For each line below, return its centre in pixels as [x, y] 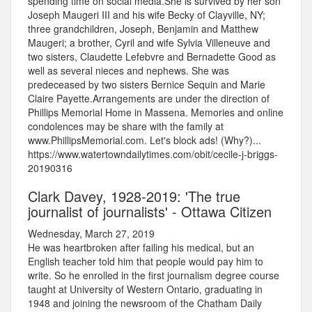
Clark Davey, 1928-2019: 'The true [134, 196]
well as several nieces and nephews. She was [128, 71]
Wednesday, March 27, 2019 [91, 234]
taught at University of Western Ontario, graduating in [145, 289]
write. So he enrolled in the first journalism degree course [154, 275]
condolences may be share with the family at [126, 126]
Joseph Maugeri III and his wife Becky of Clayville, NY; [147, 15]
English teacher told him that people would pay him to [146, 262]
